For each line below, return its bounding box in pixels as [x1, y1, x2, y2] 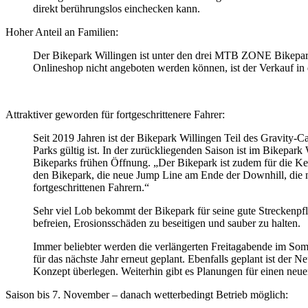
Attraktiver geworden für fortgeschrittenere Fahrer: [5, 108, 225, 120]
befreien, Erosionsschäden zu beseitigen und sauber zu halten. [33, 217, 300, 229]
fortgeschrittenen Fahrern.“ [33, 181, 149, 193]
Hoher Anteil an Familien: [5, 25, 118, 38]
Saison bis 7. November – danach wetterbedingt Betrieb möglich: [5, 288, 288, 300]
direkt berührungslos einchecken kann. [33, 2, 200, 14]
